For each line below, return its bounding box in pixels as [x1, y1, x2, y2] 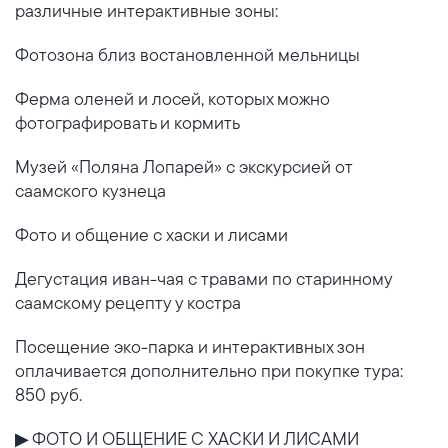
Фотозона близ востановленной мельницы [15, 43, 360, 66]
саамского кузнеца [15, 179, 166, 202]
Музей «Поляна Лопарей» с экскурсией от [15, 155, 352, 178]
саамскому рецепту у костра [15, 291, 241, 314]
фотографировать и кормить [15, 111, 240, 134]
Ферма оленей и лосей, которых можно [15, 87, 330, 110]
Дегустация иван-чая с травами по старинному [15, 267, 392, 290]
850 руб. [15, 383, 82, 406]
